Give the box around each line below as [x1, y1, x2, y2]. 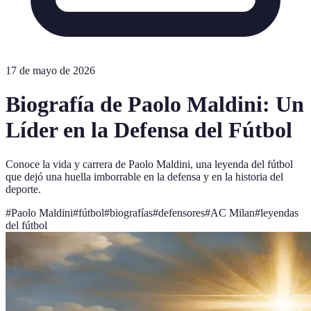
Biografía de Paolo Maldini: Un [6, 92, 304, 117]
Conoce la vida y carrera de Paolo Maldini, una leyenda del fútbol [6, 158, 293, 170]
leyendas [260, 206, 299, 219]
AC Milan [210, 206, 255, 219]
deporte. [6, 183, 41, 195]
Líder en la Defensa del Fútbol [6, 117, 292, 143]
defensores [158, 206, 205, 219]
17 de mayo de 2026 [6, 65, 95, 76]
